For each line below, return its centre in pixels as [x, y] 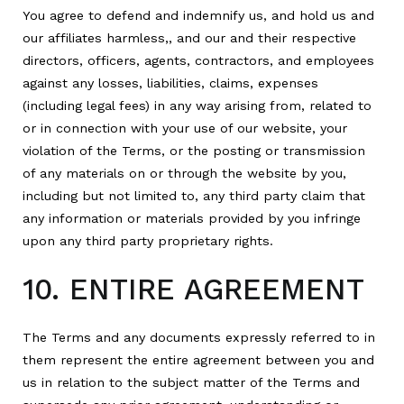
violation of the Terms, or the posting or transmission [194, 150]
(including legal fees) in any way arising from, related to [197, 105]
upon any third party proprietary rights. [148, 240]
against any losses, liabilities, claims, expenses [170, 83]
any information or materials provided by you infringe [192, 218]
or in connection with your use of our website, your [185, 128]
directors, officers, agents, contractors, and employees [198, 60]
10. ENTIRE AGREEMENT [193, 289]
